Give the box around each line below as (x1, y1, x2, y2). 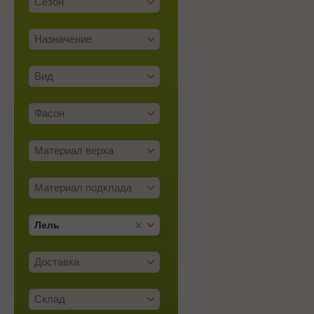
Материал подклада (34, 182, 132, 193)
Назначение (34, 33, 92, 45)
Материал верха (34, 144, 114, 156)
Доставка (34, 256, 79, 268)
